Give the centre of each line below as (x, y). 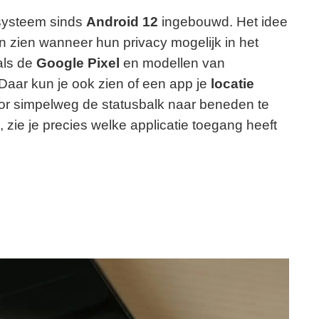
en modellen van (172, 63)
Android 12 (122, 22)
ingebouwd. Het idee (223, 22)
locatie (232, 84)
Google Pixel (78, 63)
